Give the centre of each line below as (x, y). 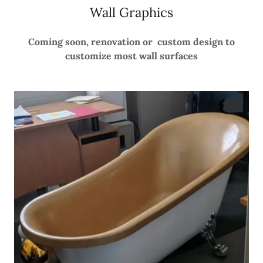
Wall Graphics (131, 12)
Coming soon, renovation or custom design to (131, 41)
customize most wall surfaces (131, 55)
